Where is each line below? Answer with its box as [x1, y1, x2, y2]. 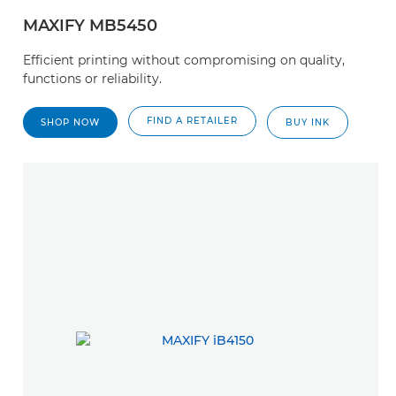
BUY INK [286, 117, 330, 128]
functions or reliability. [23, 71, 162, 87]
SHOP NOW [41, 117, 100, 128]
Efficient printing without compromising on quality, [23, 52, 345, 68]
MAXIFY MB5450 [23, 16, 157, 35]
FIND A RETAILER [147, 115, 238, 126]
